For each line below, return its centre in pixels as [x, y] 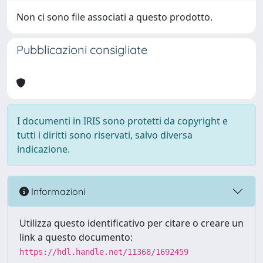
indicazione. [43, 149]
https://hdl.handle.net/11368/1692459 [104, 252]
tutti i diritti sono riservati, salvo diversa [105, 135]
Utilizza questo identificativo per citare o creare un [131, 223]
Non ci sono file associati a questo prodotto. [114, 17]
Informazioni [57, 191]
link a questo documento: [76, 237]
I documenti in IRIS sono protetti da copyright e [122, 121]
